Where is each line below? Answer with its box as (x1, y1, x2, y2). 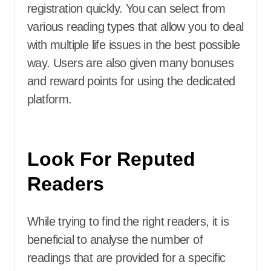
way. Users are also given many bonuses (27, 56, 234, 70)
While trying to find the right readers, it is (27, 215, 229, 228)
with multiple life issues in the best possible (27, 38, 240, 51)
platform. (27, 93, 72, 106)
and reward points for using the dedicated (27, 74, 235, 88)
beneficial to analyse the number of (27, 233, 203, 246)
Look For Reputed (27, 148, 195, 170)
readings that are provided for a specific (27, 251, 226, 264)
